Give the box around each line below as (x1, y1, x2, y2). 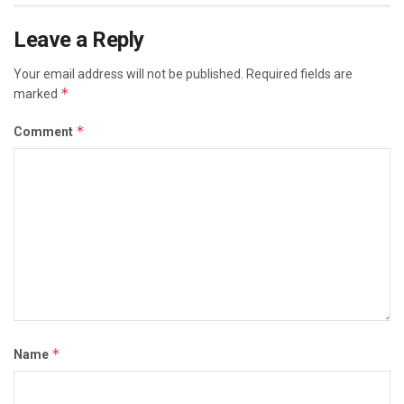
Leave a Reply (14, 27, 144, 53)
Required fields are (246, 67, 353, 82)
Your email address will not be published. (14, 67, 243, 82)
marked (14, 87, 60, 102)
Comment (14, 124, 76, 140)
